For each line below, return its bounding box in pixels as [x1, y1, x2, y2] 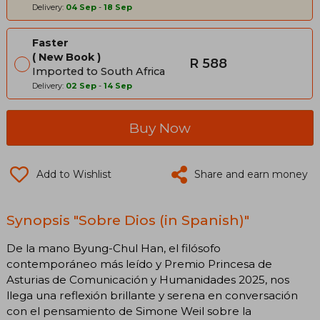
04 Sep [66, 2, 96, 13]
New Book [39, 51, 94, 64]
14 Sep [104, 81, 132, 91]
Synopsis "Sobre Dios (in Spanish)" [6, 211, 249, 229]
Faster [32, 36, 69, 50]
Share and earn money [194, 168, 308, 181]
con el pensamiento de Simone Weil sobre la [6, 304, 251, 319]
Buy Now [129, 119, 191, 137]
